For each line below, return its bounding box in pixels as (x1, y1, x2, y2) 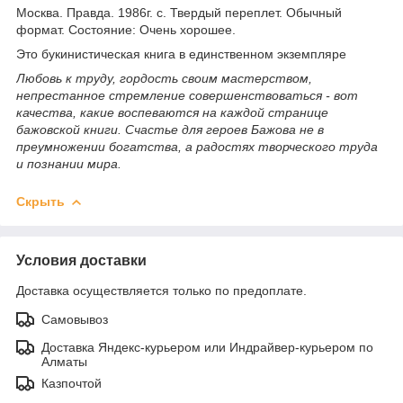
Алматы (41, 354, 87, 369)
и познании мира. (16, 156, 121, 171)
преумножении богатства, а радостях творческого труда (16, 139, 378, 154)
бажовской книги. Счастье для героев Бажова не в (16, 121, 324, 137)
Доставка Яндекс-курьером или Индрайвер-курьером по (41, 339, 373, 354)
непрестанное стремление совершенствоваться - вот (16, 87, 358, 103)
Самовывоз (41, 311, 108, 327)
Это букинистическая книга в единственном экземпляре (16, 46, 346, 61)
